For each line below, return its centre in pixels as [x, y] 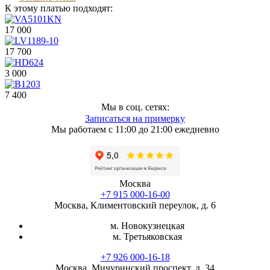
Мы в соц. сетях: [135, 107]
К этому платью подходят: [59, 8]
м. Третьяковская [147, 237]
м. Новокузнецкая [147, 226]
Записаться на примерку [135, 118]
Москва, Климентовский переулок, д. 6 [135, 205]
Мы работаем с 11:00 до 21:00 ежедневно [135, 129]
